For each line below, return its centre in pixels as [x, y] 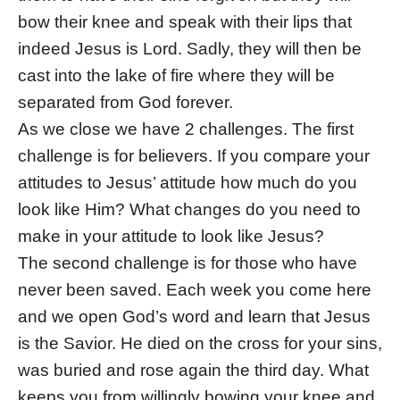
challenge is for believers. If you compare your [194, 156]
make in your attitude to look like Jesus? [171, 237]
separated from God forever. [125, 103]
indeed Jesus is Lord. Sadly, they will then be [190, 49]
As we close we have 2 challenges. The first [186, 129]
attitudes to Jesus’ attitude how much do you [187, 183]
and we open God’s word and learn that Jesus [194, 317]
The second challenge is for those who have [187, 263]
